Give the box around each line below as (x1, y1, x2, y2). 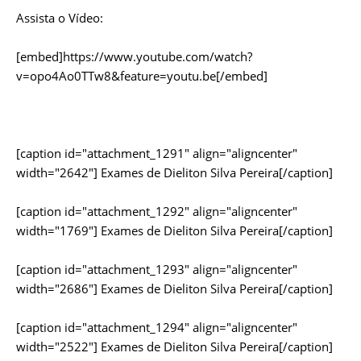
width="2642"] (16, 164, 98, 180)
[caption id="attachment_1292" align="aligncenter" (16, 203, 297, 219)
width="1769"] (16, 222, 98, 239)
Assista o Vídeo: (16, 10, 103, 26)
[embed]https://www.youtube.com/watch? (16, 48, 252, 64)
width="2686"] (16, 280, 98, 297)
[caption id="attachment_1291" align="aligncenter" (16, 145, 297, 161)
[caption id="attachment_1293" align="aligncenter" (16, 261, 297, 277)
